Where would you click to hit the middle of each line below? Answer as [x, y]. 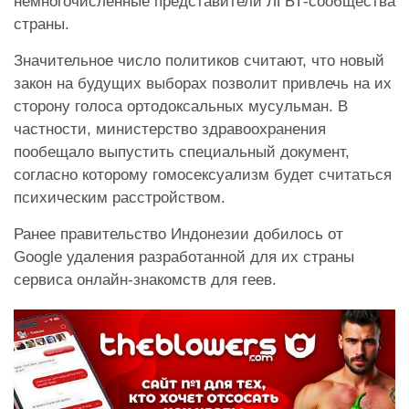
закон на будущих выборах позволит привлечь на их [203, 83]
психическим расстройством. [120, 197]
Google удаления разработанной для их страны [184, 257]
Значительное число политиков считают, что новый [199, 60]
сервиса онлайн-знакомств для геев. [145, 279]
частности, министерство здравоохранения [170, 129]
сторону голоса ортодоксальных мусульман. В [181, 106]
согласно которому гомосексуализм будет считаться [203, 174]
